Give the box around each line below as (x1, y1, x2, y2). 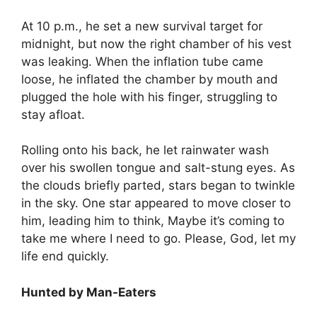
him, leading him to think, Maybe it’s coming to (21, 214, 284, 229)
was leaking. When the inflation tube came (21, 54, 263, 69)
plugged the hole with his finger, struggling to (21, 89, 277, 104)
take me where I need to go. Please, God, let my (21, 231, 296, 246)
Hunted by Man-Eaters (21, 284, 156, 299)
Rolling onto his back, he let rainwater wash (21, 143, 269, 158)
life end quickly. (21, 249, 109, 264)
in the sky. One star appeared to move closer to (21, 196, 291, 211)
